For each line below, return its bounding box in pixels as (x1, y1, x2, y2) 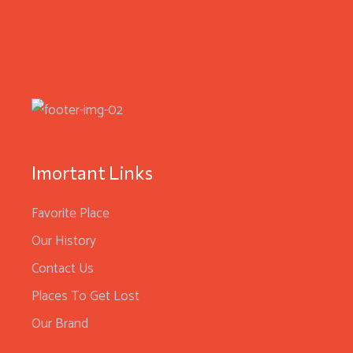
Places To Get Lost (32, 285, 139, 308)
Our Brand (32, 313, 88, 336)
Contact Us (32, 258, 94, 281)
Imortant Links (32, 162, 153, 184)
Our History (32, 230, 96, 253)
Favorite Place (32, 203, 110, 225)
